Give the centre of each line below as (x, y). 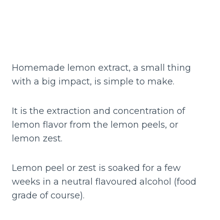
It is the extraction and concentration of (98, 111)
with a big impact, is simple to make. (93, 82)
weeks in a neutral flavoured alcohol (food (104, 182)
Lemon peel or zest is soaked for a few (96, 168)
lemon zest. (37, 139)
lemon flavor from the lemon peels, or (95, 125)
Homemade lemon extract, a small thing (101, 68)
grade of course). (49, 196)
